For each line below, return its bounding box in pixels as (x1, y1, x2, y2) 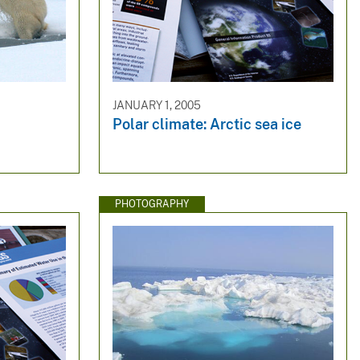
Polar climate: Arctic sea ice (112, 116, 301, 133)
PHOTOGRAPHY (114, 198, 189, 210)
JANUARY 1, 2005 (112, 98, 201, 112)
